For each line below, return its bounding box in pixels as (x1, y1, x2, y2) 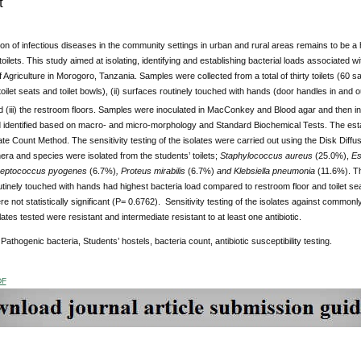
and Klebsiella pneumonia (214, 165, 317, 176)
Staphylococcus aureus (219, 150, 315, 160)
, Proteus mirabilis (115, 165, 188, 176)
